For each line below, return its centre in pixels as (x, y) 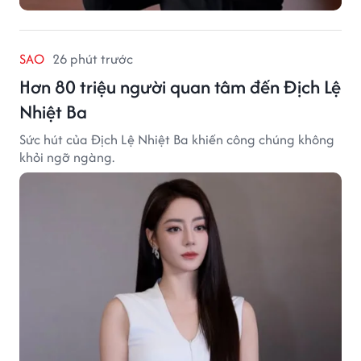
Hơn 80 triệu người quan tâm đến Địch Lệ (180, 86)
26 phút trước (93, 58)
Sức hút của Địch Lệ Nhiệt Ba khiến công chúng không (177, 139)
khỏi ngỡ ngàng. (67, 157)
